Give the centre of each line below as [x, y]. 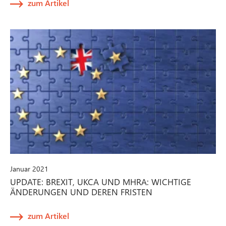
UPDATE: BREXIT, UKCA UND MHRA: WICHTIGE [101, 181]
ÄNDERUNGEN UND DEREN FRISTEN [81, 191]
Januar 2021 [29, 168]
